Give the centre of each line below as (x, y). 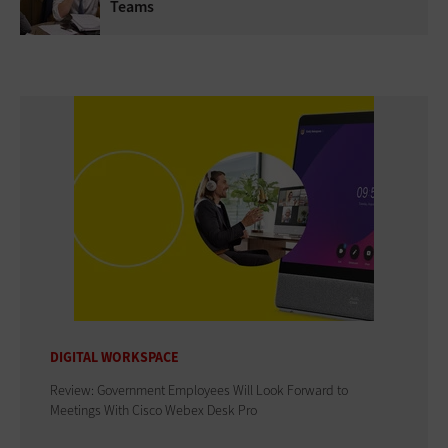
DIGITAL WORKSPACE (114, 357)
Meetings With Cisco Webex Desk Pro (153, 410)
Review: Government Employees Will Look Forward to (199, 390)
